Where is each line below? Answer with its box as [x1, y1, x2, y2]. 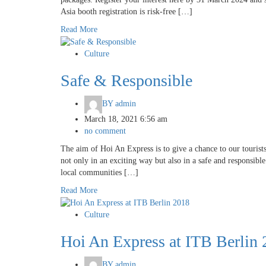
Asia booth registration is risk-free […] [61, 7, 192, 17]
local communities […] [61, 168, 138, 178]
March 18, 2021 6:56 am [84, 115, 167, 124]
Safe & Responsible [61, 71, 192, 90]
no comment [84, 126, 126, 136]
